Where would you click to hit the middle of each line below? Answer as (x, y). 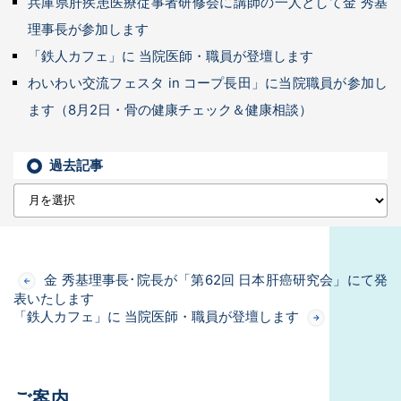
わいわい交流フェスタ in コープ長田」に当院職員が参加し (208, 83)
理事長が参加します (88, 30)
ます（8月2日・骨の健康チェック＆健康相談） (170, 110)
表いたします (54, 299)
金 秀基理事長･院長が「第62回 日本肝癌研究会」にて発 (214, 280)
